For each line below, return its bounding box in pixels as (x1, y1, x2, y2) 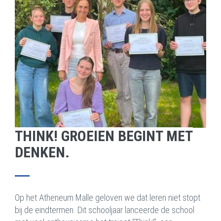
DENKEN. (15, 144, 70, 161)
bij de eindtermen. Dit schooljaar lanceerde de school (15, 205, 194, 216)
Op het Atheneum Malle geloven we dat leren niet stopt (15, 192, 200, 203)
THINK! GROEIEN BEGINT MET (15, 127, 193, 145)
